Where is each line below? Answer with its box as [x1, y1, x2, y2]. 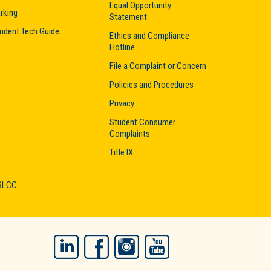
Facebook [108, 237, 148, 248]
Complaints [109, 128, 150, 139]
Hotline [109, 41, 135, 53]
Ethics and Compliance [109, 30, 189, 41]
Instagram [139, 237, 180, 248]
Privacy [109, 97, 134, 109]
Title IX [109, 146, 133, 158]
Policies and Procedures [109, 79, 194, 90]
